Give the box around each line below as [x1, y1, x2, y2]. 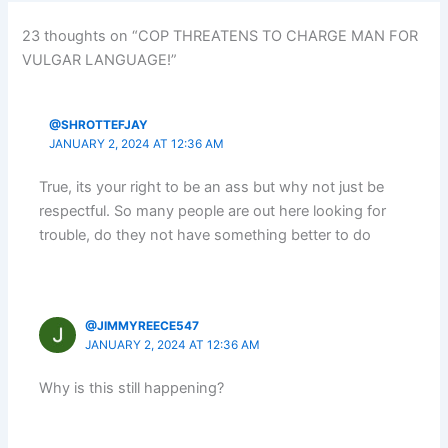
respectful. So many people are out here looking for [39, 202, 387, 221]
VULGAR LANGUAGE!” [22, 50, 178, 69]
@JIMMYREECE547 [85, 318, 200, 333]
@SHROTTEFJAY [48, 117, 148, 132]
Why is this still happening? [39, 379, 225, 398]
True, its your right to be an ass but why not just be [39, 178, 385, 197]
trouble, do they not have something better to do [39, 226, 372, 245]
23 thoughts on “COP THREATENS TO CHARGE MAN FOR [22, 26, 419, 45]
